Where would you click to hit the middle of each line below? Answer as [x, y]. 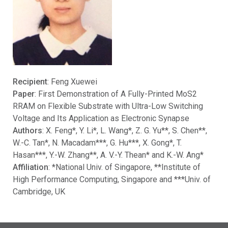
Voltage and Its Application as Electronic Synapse [101, 118]
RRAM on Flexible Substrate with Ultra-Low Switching [108, 106]
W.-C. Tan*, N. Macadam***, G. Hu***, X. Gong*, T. [97, 142]
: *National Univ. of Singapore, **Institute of [124, 167]
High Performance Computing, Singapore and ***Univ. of [112, 179]
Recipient [30, 81]
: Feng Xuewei [72, 81]
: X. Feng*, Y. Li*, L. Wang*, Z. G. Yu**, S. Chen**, [125, 130]
